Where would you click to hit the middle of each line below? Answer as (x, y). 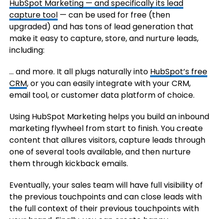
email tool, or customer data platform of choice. (102, 95)
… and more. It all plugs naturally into (79, 72)
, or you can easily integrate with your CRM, (109, 83)
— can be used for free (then (114, 15)
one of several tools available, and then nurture (100, 152)
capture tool (33, 15)
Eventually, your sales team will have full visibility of (106, 185)
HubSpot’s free (178, 72)
